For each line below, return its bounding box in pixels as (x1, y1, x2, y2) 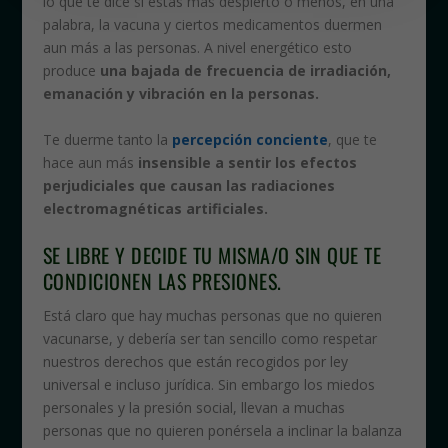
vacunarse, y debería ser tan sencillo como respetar (42, 328, 377, 348)
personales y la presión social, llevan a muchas (42, 397, 345, 417)
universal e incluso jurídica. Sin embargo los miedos (42, 374, 375, 394)
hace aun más (42, 152, 138, 172)
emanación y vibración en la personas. (42, 84, 319, 104)
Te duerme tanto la (42, 129, 172, 149)
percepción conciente (171, 129, 328, 149)
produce (42, 61, 100, 81)
